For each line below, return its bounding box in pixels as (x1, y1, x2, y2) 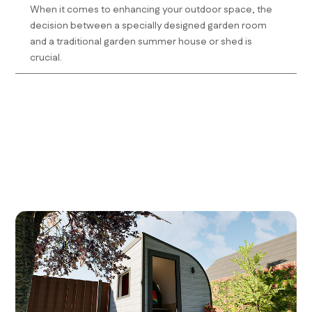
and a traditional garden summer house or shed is (29, 34, 252, 49)
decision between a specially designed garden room (29, 18, 267, 33)
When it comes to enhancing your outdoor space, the (29, 2, 272, 17)
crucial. (29, 50, 62, 65)
